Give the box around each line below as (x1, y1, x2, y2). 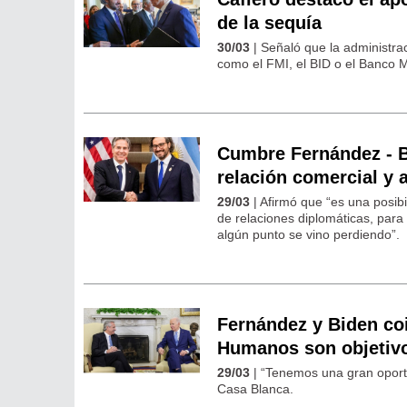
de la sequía (217, 13, 323, 34)
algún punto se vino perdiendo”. (217, 227, 401, 243)
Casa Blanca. (217, 382, 294, 397)
